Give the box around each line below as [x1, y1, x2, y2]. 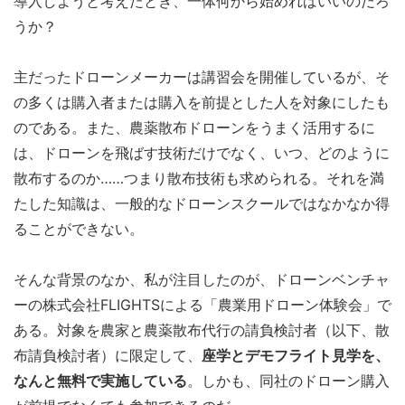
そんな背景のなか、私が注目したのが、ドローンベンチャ [14, 270, 390, 288]
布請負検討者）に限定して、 [14, 346, 202, 364]
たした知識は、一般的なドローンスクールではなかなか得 [14, 194, 390, 212]
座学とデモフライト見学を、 [202, 346, 390, 364]
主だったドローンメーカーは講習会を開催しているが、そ [14, 68, 390, 86]
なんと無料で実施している [14, 372, 187, 390]
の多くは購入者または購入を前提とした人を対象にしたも [14, 93, 390, 111]
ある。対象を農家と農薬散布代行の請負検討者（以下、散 [14, 321, 390, 339]
